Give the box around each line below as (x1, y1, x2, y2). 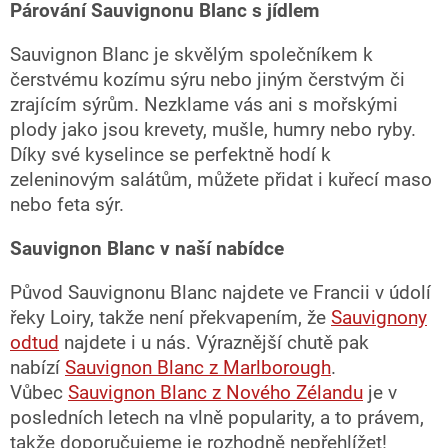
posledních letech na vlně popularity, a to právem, (10, 407, 424, 430)
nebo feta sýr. (10, 194, 129, 217)
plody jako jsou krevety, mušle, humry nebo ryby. (10, 119, 416, 142)
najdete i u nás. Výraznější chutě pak (59, 332, 369, 355)
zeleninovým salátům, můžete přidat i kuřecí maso (10, 169, 432, 192)
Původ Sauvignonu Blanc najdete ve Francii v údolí (10, 282, 431, 305)
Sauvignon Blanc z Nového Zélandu (68, 382, 363, 405)
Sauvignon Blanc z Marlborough (65, 357, 331, 380)
